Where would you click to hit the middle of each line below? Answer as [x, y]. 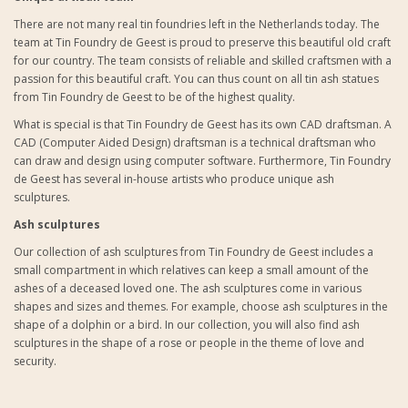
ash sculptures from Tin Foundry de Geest [211, 252]
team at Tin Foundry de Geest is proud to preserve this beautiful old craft [202, 42]
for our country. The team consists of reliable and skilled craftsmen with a [203, 61]
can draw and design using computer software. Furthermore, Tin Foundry [202, 161]
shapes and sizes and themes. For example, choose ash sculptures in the [201, 306]
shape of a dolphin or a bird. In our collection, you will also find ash [187, 325]
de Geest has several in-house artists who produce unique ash [174, 179]
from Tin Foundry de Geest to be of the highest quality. [156, 97]
